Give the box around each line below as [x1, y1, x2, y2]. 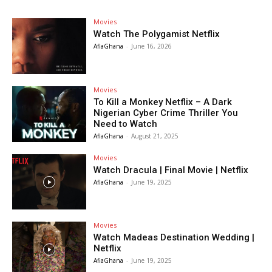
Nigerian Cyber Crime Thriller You [93, 107, 239, 118]
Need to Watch [93, 118, 158, 129]
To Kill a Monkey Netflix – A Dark [93, 96, 233, 107]
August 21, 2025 [131, 131, 179, 140]
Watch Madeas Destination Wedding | [93, 232, 255, 243]
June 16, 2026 [131, 42, 172, 51]
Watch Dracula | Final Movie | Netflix [93, 164, 249, 175]
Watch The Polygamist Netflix [93, 29, 220, 40]
